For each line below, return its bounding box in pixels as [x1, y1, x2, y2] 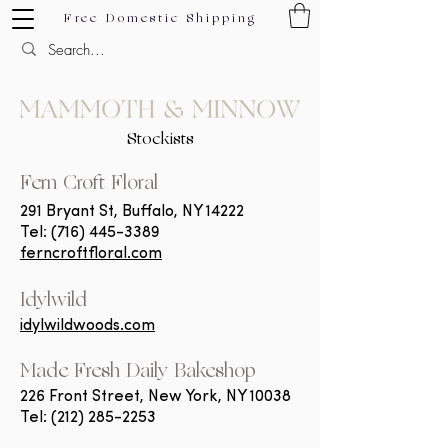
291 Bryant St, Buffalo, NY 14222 [20, 204, 244, 220]
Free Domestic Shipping [63, 13, 257, 25]
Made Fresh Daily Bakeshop [20, 363, 256, 382]
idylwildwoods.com [20, 318, 155, 334]
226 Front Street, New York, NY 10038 [20, 389, 291, 405]
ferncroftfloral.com [20, 246, 162, 262]
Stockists [126, 132, 194, 148]
